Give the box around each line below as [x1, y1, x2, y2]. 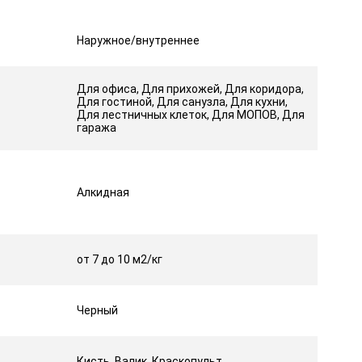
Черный [76, 303, 118, 317]
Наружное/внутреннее [76, 33, 200, 47]
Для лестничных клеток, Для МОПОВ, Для [76, 107, 305, 121]
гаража [76, 120, 116, 134]
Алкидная [76, 185, 129, 199]
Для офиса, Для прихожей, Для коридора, [76, 82, 304, 95]
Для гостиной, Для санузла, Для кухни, [76, 95, 288, 108]
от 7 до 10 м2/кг [76, 252, 162, 266]
